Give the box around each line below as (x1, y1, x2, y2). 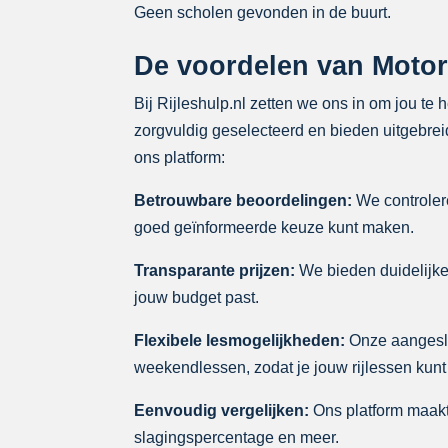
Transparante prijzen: (134, 261, 296, 279)
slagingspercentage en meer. (134, 428, 340, 446)
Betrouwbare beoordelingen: (134, 191, 353, 209)
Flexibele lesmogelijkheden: (134, 331, 346, 349)
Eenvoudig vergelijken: (134, 401, 310, 419)
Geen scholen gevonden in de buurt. (134, 4, 392, 21)
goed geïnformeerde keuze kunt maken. (134, 218, 415, 236)
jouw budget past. (134, 288, 260, 306)
